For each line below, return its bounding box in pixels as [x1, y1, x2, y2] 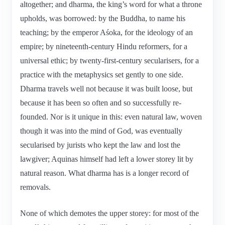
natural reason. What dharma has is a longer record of [20, 168, 189, 177]
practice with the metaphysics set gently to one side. [20, 70, 183, 79]
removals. [20, 182, 51, 191]
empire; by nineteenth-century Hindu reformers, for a [20, 42, 187, 51]
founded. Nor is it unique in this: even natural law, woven [20, 112, 202, 121]
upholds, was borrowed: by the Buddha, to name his [20, 14, 185, 23]
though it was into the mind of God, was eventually [20, 126, 182, 135]
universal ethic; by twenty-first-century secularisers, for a [20, 56, 199, 65]
